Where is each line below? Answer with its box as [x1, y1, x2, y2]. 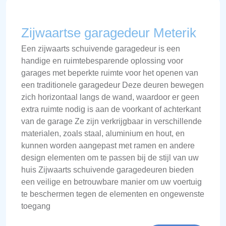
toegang [21, 202, 50, 210]
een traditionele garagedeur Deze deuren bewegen [21, 81, 204, 89]
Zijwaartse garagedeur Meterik [21, 25, 196, 40]
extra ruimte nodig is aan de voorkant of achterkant [21, 105, 201, 114]
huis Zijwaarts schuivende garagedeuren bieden [21, 165, 194, 174]
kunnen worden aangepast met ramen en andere [21, 141, 195, 150]
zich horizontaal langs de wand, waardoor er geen [21, 93, 199, 101]
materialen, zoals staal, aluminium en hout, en [21, 129, 185, 138]
